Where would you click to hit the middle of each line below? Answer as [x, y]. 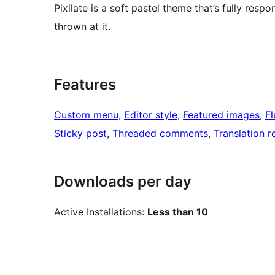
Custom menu [86, 115]
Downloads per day [123, 182]
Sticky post [80, 134]
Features [85, 85]
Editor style [151, 115]
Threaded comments [160, 134]
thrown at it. [82, 27]
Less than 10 [178, 212]
